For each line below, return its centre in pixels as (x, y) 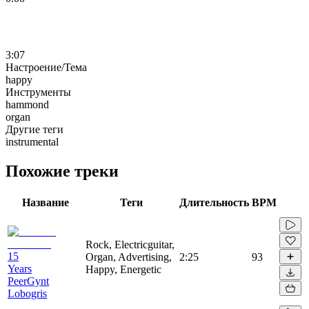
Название (45, 202)
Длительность (214, 202)
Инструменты (38, 92)
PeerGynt (28, 281)
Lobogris (27, 293)
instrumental (32, 141)
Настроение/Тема (46, 67)
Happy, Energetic (123, 269)
